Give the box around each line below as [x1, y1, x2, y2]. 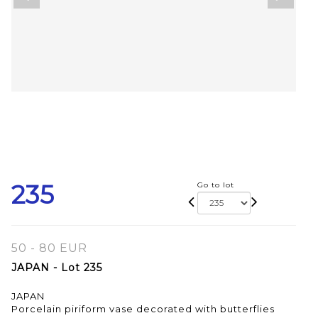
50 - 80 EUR [11, 241, 87, 255]
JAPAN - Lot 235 [11, 261, 102, 274]
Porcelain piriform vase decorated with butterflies [11, 302, 275, 314]
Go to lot [197, 180, 234, 190]
